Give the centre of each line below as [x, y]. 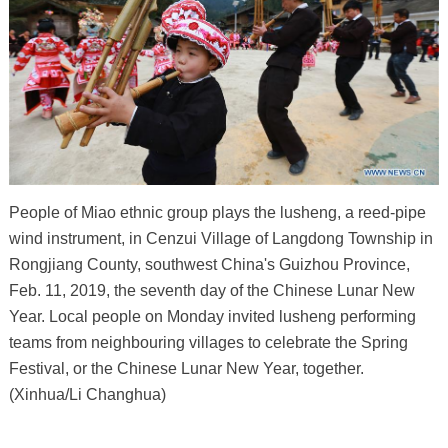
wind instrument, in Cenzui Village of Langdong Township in [220, 239]
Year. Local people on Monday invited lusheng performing [212, 317]
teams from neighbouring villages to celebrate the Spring [208, 343]
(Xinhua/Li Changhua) [87, 395]
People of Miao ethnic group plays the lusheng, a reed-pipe [217, 213]
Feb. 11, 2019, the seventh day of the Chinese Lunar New [211, 291]
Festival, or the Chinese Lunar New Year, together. [186, 369]
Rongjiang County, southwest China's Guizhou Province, [209, 265]
